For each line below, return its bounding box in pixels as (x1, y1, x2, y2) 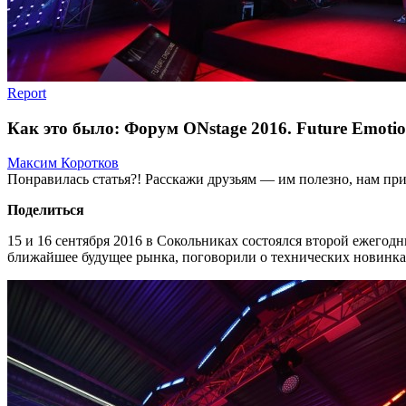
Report (7, 85, 46, 101)
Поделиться (7, 202, 84, 218)
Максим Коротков (7, 155, 119, 171)
